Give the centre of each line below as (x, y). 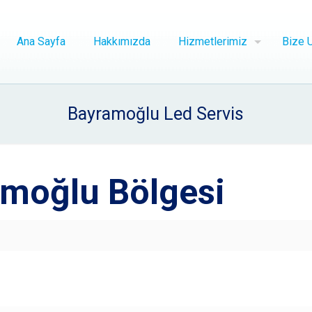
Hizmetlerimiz (212, 41)
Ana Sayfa (41, 41)
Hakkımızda (122, 41)
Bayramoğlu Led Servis (156, 114)
